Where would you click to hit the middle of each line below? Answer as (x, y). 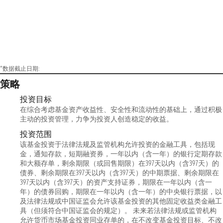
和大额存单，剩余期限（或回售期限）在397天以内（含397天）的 (119, 163)
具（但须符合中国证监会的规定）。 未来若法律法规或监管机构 (118, 211)
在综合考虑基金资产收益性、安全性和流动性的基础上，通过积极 (121, 110)
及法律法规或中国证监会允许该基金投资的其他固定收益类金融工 (121, 201)
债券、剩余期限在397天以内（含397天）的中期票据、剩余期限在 (119, 173)
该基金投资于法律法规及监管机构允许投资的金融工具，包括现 (117, 144)
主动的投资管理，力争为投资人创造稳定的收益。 (97, 119)
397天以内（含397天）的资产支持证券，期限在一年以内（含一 (116, 182)
